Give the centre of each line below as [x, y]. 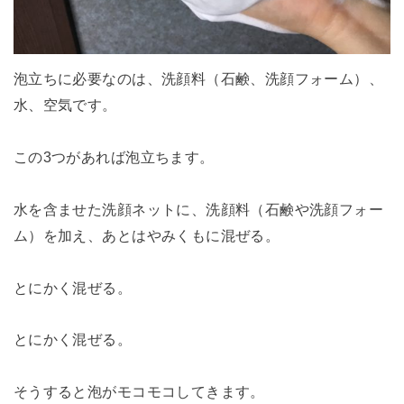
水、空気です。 [65, 105]
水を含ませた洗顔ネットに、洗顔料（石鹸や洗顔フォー [198, 209]
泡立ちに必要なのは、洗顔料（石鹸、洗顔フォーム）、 [198, 79]
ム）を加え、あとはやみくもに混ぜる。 [147, 235]
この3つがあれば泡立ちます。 [114, 156]
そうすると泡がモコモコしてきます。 [139, 392]
